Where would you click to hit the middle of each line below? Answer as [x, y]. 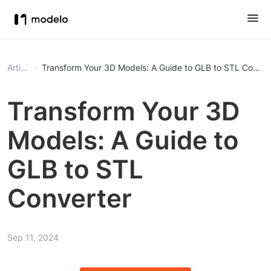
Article [24, 67]
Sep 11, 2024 [33, 237]
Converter [70, 198]
